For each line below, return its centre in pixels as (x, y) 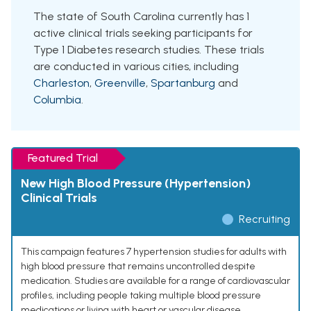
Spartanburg (183, 83)
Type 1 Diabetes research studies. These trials (149, 50)
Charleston (61, 83)
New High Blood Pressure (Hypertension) (136, 184)
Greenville (120, 83)
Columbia (57, 100)
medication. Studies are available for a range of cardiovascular (155, 281)
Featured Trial (63, 158)
